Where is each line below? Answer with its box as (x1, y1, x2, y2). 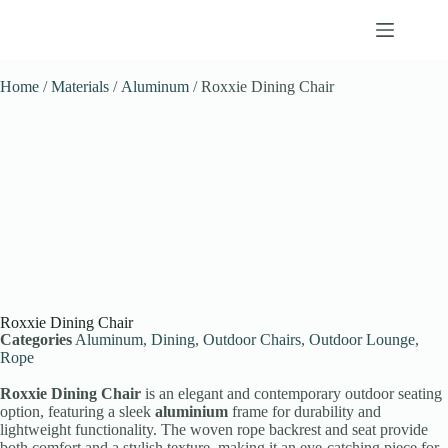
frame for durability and (228, 403, 381, 421)
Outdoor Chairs (203, 331, 301, 349)
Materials (51, 78, 109, 95)
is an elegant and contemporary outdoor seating (141, 385, 442, 403)
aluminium (155, 403, 228, 421)
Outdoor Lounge (309, 331, 415, 349)
